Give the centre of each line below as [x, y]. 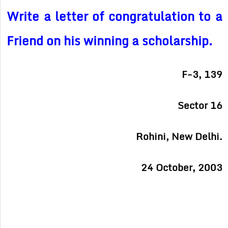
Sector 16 [200, 106]
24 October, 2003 [181, 168]
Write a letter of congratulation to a [115, 16]
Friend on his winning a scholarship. [110, 41]
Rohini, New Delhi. [179, 137]
